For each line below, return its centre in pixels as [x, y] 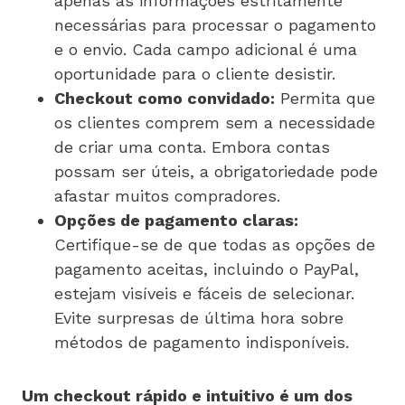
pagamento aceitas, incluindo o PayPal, [207, 268]
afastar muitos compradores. [167, 195]
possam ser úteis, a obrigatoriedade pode [216, 171]
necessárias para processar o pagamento [215, 24]
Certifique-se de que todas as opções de [215, 244]
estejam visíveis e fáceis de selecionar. [204, 293]
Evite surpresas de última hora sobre [199, 317]
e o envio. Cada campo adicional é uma [206, 49]
